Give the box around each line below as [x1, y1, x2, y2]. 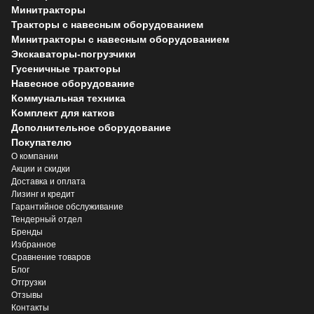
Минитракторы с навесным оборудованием [11, 33, 229, 45]
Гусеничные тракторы [11, 62, 121, 74]
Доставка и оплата [11, 176, 86, 186]
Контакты [11, 302, 49, 313]
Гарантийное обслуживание [11, 201, 123, 212]
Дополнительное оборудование [11, 121, 171, 133]
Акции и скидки [11, 163, 70, 174]
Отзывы [11, 289, 43, 300]
